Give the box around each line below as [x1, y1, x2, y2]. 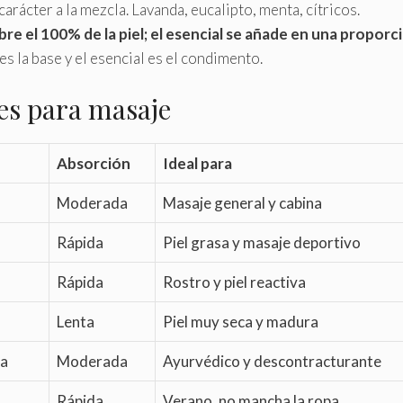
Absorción [57, 154, 130, 174]
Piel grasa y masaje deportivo [163, 233, 361, 253]
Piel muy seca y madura [163, 312, 318, 332]
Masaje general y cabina [163, 193, 322, 213]
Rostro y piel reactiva [163, 273, 306, 292]
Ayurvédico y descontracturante [163, 352, 381, 372]
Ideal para [163, 154, 232, 174]
